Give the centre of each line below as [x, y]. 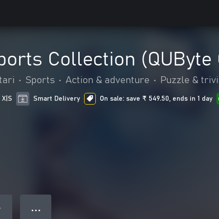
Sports [40, 80]
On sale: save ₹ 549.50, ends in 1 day [156, 99]
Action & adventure [108, 80]
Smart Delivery [57, 99]
